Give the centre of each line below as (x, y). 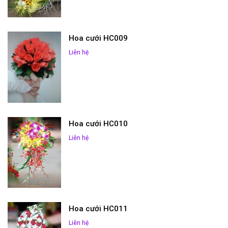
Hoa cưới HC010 (98, 123)
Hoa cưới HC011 (98, 209)
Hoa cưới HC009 (98, 38)
